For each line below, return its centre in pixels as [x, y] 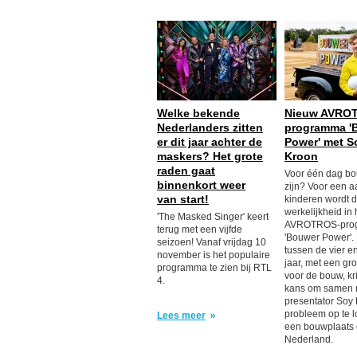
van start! [183, 199]
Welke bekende [198, 113]
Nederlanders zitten [210, 127]
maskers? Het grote [210, 156]
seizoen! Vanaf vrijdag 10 [212, 242]
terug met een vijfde [200, 229]
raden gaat [186, 171]
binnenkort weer [201, 185]
